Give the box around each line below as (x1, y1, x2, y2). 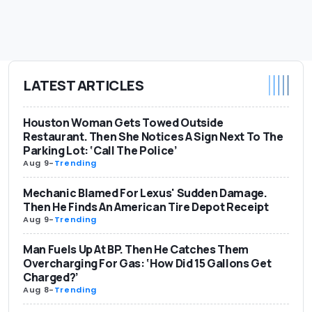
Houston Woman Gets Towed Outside (23, 115, 224, 131)
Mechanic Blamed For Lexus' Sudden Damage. (23, 185, 267, 201)
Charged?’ (23, 270, 79, 286)
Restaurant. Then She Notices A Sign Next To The (23, 129, 283, 145)
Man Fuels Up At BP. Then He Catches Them (23, 242, 249, 258)
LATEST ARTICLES (23, 75, 144, 95)
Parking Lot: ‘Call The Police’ (23, 143, 178, 159)
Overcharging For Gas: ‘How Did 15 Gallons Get (23, 256, 272, 272)
